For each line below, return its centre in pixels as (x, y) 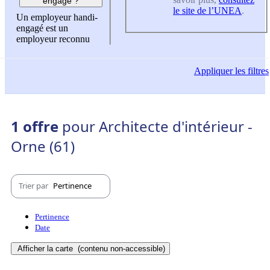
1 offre (36, 126)
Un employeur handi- (57, 17)
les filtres (251, 71)
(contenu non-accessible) (120, 248)
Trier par (34, 186)
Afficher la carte (46, 248)
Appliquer (213, 71)
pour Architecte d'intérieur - (157, 126)
